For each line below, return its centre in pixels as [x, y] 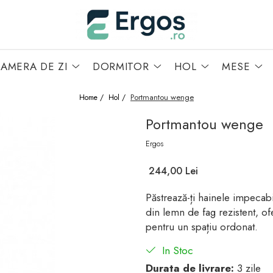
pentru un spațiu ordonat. [202, 226]
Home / [93, 97]
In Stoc [176, 250]
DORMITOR [121, 66]
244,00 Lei [173, 171]
